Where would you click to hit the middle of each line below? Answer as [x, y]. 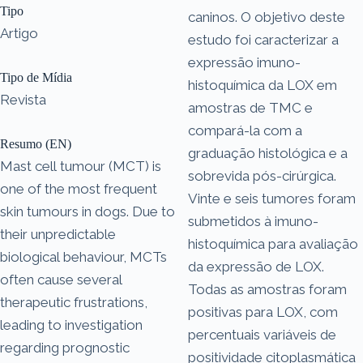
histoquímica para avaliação [273, 243]
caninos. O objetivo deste [267, 17]
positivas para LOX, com [263, 312]
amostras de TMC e [250, 107]
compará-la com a [245, 130]
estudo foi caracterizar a [263, 39]
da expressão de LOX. [256, 266]
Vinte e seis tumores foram [272, 198]
